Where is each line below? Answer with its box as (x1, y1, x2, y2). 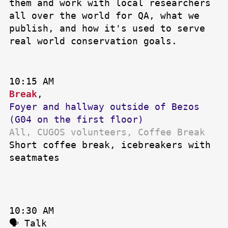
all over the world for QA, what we (9, 10, 199, 21)
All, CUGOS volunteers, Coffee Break (9, 127, 205, 138)
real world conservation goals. (9, 36, 177, 47)
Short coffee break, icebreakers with (9, 139, 211, 151)
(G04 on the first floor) (9, 114, 144, 125)
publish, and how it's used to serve (9, 23, 205, 34)
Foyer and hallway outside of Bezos (9, 101, 199, 112)
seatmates (9, 152, 60, 163)
